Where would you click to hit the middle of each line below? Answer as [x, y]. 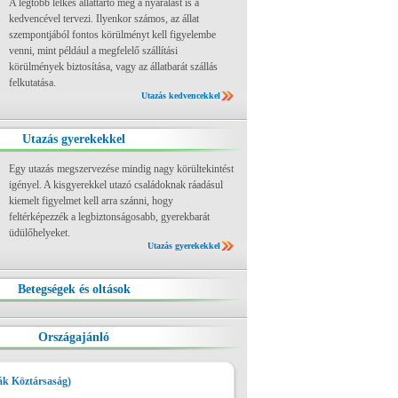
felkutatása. [32, 83]
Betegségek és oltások [74, 289]
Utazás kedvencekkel [181, 96]
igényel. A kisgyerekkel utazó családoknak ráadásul [116, 185]
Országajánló [74, 337]
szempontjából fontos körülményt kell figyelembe [112, 35]
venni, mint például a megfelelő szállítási [93, 51]
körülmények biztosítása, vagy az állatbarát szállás [113, 67]
